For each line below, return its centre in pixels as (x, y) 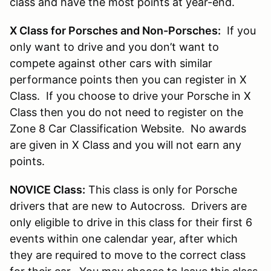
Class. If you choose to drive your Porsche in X (130, 96)
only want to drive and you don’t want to (114, 47)
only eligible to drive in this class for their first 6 (131, 222)
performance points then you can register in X (128, 79)
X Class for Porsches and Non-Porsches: (115, 30)
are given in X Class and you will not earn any (126, 145)
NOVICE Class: (47, 189)
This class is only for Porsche (161, 189)
